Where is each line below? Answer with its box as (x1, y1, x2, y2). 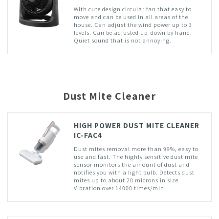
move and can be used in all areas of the (73, 12, 188, 21)
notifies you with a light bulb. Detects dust (73, 168, 195, 176)
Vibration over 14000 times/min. (73, 183, 166, 192)
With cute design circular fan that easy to (73, 4, 192, 13)
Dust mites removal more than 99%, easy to (73, 144, 198, 153)
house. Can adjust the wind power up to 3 (73, 20, 192, 28)
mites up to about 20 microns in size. (73, 175, 180, 184)
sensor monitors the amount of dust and (73, 160, 190, 168)
